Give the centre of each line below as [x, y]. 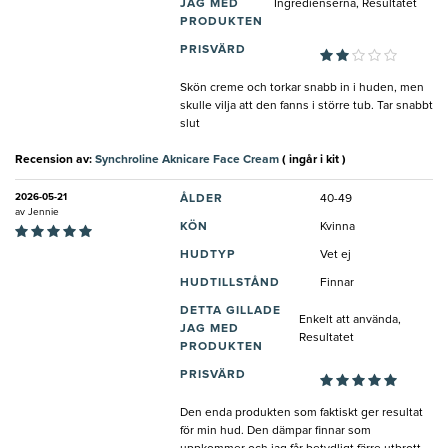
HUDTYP [208, 254]
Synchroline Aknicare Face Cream [187, 159]
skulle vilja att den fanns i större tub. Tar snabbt [306, 105]
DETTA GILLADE [230, 310]
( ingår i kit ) [312, 159]
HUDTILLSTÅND [230, 282]
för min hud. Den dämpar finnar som [275, 430]
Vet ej [335, 254]
